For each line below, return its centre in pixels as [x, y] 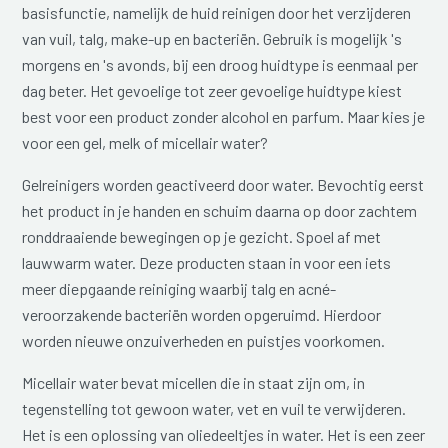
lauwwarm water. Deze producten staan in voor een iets [207, 262]
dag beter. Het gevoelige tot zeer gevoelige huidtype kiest [212, 90]
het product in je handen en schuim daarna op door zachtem [220, 210]
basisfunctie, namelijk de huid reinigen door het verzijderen [217, 12]
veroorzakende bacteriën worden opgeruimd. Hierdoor [202, 314]
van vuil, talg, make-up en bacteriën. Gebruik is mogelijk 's [212, 38]
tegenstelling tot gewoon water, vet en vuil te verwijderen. [214, 408]
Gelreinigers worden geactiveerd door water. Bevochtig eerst [223, 184]
